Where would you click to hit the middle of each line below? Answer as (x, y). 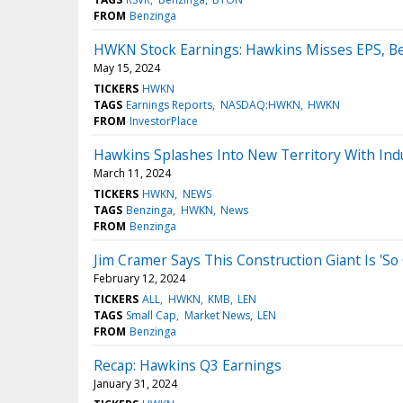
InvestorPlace (164, 121)
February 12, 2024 (139, 278)
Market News (217, 315)
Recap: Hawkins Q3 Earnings (188, 365)
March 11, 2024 (132, 173)
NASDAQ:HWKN (260, 104)
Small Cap (152, 315)
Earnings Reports (170, 104)
